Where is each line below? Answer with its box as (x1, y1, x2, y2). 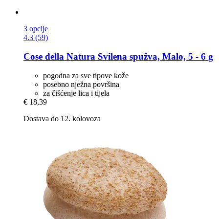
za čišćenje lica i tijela (43, 88, 109, 97)
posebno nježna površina (43, 80, 119, 88)
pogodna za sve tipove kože (43, 71, 129, 80)
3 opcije (23, 24, 48, 33)
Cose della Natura (23, 51, 95, 62)
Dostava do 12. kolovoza (23, 114, 101, 123)
